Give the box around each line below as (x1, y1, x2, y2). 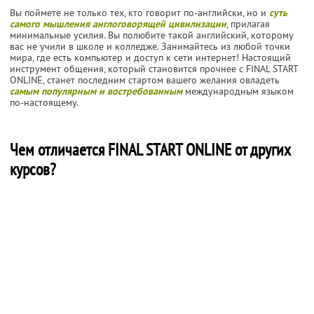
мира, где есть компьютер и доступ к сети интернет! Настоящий (10, 50, 291, 64)
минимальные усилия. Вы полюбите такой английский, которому (10, 28, 293, 41)
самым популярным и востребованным (10, 84, 182, 97)
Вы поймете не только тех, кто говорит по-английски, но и (10, 6, 269, 19)
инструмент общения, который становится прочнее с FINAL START (10, 62, 298, 75)
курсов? (10, 158, 56, 180)
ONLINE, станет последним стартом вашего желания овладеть (10, 73, 280, 86)
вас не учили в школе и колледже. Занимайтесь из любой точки (10, 39, 290, 53)
